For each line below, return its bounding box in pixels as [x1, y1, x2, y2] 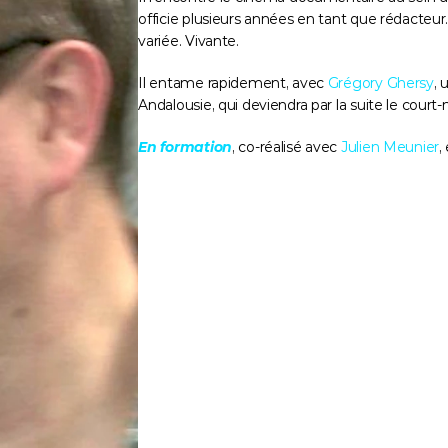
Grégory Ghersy [327, 74, 434, 92]
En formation [138, 138, 232, 156]
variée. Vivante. [138, 32, 239, 50]
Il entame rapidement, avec [138, 74, 328, 92]
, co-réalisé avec [231, 138, 341, 156]
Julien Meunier [340, 138, 440, 156]
